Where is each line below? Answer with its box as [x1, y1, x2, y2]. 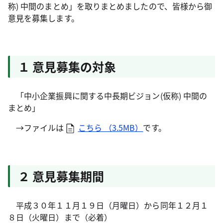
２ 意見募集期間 [18, 167, 104, 185]
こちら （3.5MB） [78, 121, 143, 133]
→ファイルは [8, 121, 64, 133]
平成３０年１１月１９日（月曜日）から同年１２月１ [8, 199, 208, 211]
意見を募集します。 [8, 12, 79, 24]
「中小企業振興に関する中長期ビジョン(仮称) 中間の [8, 90, 208, 102]
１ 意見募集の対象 [18, 58, 116, 75]
